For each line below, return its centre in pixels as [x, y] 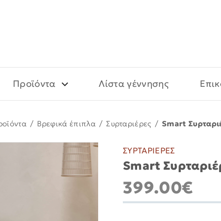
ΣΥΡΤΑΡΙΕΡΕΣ [149, 151]
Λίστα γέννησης [134, 84]
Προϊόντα [34, 84]
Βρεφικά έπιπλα [66, 124]
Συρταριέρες [129, 124]
